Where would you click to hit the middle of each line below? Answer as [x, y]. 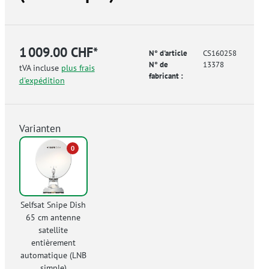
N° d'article [168, 53]
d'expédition [42, 81]
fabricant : [166, 76]
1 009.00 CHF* [58, 52]
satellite [53, 230]
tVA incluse [40, 68]
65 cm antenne [53, 217]
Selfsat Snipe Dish [53, 204]
